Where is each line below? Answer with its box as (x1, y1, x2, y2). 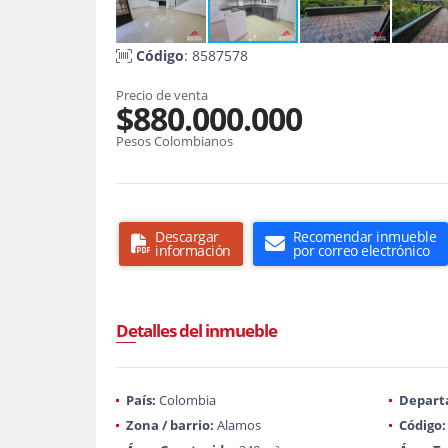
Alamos (214, 416, 261, 434)
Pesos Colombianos (116, 132, 233, 150)
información (155, 241, 231, 260)
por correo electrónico (292, 241, 430, 260)
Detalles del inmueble (116, 319, 277, 342)
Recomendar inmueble (292, 227, 436, 246)
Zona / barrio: (126, 416, 214, 434)
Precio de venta (116, 86, 208, 104)
